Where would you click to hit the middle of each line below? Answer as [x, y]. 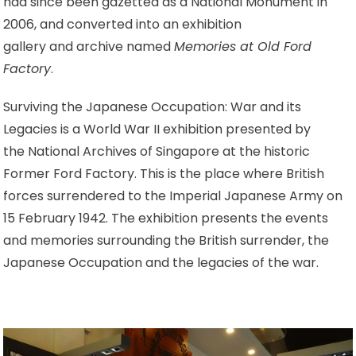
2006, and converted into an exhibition [123, 24]
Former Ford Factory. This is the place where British [164, 173]
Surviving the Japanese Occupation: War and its [153, 106]
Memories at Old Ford [243, 46]
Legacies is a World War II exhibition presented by [157, 129]
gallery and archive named [89, 46]
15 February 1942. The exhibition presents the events [166, 218]
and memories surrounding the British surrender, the [166, 240]
